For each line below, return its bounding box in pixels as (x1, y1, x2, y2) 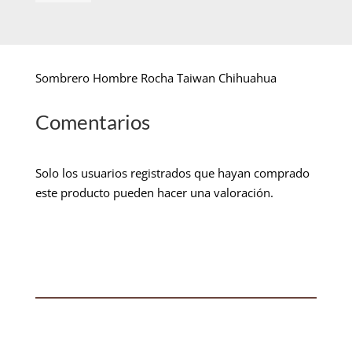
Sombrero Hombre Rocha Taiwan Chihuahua (35, 69, 277, 86)
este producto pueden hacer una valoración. (35, 184, 273, 200)
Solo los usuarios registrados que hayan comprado (35, 164, 310, 181)
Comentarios (35, 108, 150, 134)
